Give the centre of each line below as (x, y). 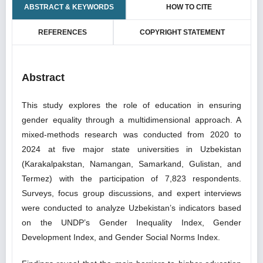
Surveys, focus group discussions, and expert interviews (131, 193)
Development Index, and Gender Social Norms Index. (121, 237)
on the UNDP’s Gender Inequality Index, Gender (131, 222)
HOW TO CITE (189, 7)
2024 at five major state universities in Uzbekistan (131, 149)
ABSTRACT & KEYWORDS (69, 7)
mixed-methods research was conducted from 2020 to (131, 134)
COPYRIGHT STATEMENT (182, 32)
